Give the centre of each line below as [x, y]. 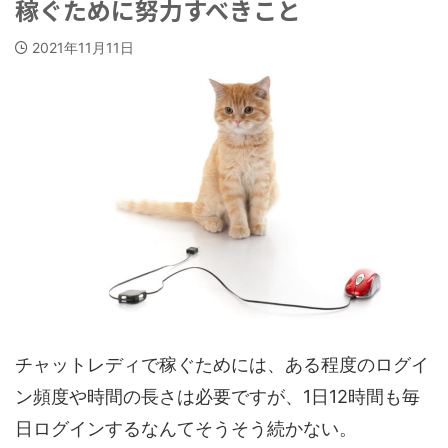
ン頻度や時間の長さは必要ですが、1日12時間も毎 [217, 396]
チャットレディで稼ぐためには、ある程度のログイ [222, 364]
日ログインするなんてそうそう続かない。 [186, 428]
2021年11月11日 [83, 47]
